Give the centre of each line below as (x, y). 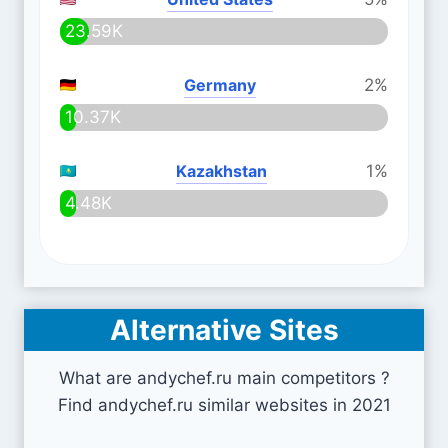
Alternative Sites (224, 330)
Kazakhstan (221, 171)
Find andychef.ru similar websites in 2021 (224, 405)
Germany (220, 85)
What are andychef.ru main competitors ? (224, 378)
